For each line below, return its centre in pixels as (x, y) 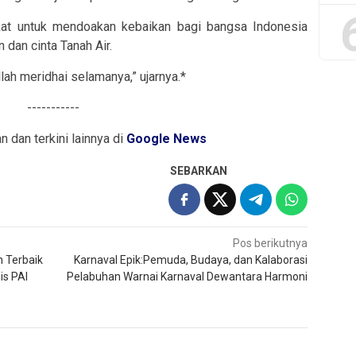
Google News (167, 138)
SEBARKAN (199, 170)
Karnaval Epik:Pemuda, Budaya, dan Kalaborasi (191, 259)
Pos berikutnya (271, 243)
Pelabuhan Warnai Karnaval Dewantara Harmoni (188, 276)
